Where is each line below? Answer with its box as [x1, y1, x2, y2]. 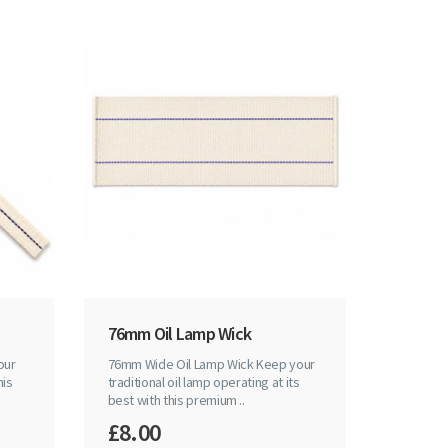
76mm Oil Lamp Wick [107, 322, 251, 346]
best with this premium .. [107, 391, 245, 410]
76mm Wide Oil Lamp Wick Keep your [107, 355, 315, 374]
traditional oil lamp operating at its [107, 373, 300, 392]
